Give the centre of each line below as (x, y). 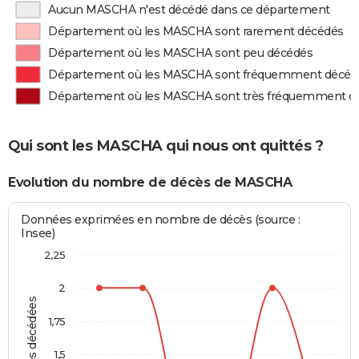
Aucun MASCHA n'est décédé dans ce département (189, 10)
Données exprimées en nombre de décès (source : (161, 219)
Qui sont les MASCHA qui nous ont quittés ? (165, 146)
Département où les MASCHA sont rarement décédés (196, 31)
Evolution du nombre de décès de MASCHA (150, 183)
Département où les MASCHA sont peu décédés (181, 53)
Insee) (38, 233)
